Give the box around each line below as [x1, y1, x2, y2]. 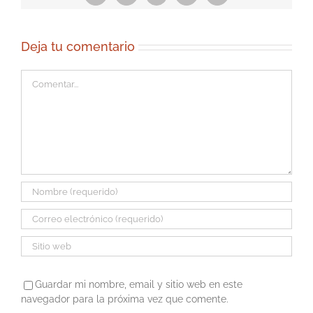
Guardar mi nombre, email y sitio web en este [35, 279, 242, 291]
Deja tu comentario [21, 39, 135, 54]
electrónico [216, 3, 265, 15]
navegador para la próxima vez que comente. [21, 293, 228, 305]
